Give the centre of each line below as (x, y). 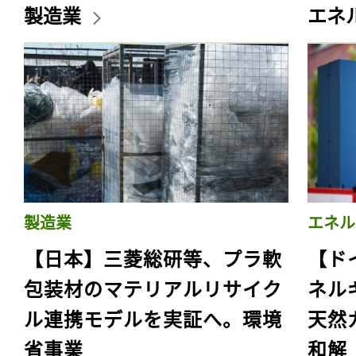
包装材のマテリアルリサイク (153, 288)
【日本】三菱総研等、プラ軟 (153, 257)
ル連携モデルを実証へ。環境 (153, 318)
